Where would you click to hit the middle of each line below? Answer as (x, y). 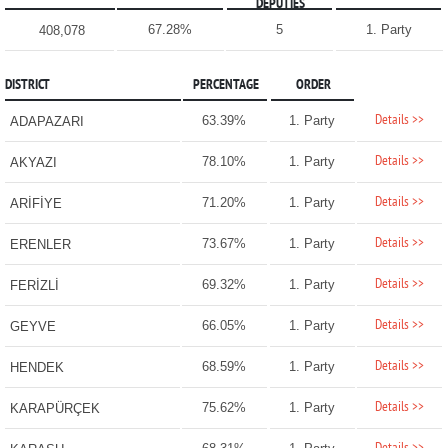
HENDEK (36, 368)
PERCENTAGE (225, 86)
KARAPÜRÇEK (54, 409)
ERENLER (40, 245)
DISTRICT (27, 86)
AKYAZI (33, 163)
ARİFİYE (35, 204)
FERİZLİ (34, 286)
